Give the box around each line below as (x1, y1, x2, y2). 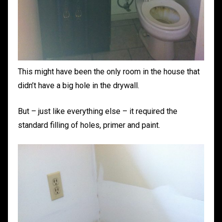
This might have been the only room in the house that (18, 66, 200, 76)
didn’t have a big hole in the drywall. (18, 80, 139, 90)
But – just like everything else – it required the (18, 106, 177, 116)
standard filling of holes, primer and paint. (18, 120, 160, 130)
